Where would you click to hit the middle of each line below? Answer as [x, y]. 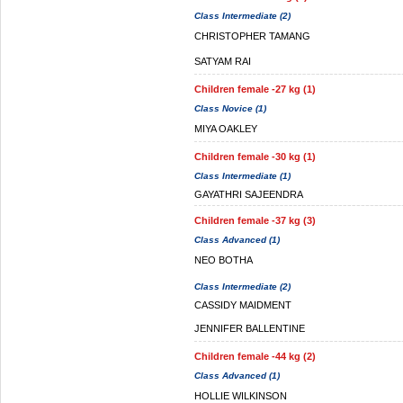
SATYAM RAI [223, 61]
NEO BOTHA [224, 260]
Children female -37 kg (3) [255, 220]
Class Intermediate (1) [242, 176]
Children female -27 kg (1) [255, 89]
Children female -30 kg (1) [255, 157]
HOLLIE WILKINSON [241, 396]
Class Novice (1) [230, 108]
